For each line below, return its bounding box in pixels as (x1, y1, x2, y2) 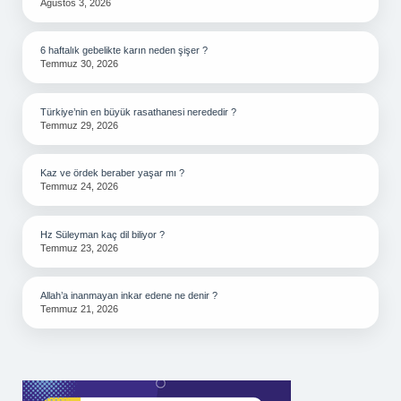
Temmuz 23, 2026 (40, 242, 118, 253)
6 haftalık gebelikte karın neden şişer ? (40, 45, 208, 55)
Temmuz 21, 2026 (40, 303, 118, 314)
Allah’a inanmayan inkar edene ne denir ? (40, 290, 218, 301)
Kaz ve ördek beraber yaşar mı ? (40, 167, 184, 178)
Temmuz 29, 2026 (40, 119, 118, 131)
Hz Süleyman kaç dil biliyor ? (40, 228, 165, 240)
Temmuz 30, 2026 (40, 58, 118, 69)
